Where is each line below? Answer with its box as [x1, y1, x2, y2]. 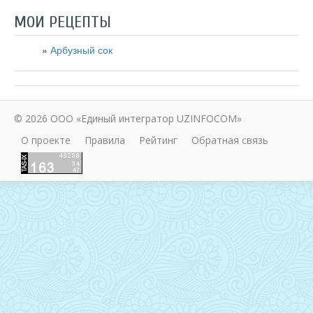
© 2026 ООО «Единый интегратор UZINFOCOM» [14, 112, 242, 125]
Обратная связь [191, 133, 268, 147]
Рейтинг [139, 133, 177, 147]
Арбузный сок [50, 43, 112, 57]
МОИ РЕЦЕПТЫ [14, 13, 111, 31]
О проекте [21, 133, 71, 147]
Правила [85, 133, 125, 147]
